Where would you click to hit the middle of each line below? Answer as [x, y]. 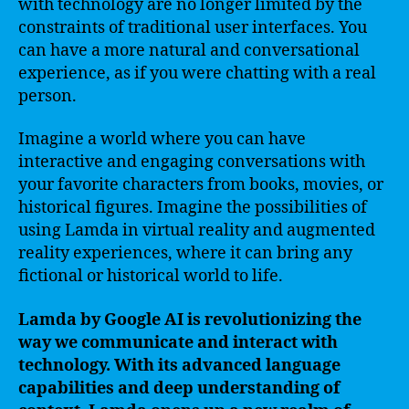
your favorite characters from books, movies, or [201, 185]
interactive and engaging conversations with [192, 162]
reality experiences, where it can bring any [185, 253]
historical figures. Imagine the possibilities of [193, 208]
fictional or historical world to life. [151, 276]
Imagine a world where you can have [162, 139]
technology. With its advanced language [179, 365]
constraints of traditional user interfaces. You [193, 27]
